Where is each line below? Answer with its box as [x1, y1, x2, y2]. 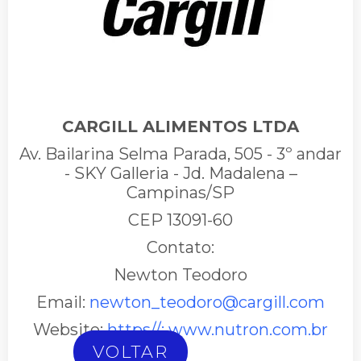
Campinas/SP [127, 183, 234, 203]
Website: [33, 320, 107, 340]
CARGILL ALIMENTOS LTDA [62, 117, 299, 137]
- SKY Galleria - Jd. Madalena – [64, 164, 297, 184]
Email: [36, 293, 89, 313]
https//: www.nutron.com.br [107, 320, 328, 340]
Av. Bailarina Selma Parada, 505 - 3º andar [19, 144, 342, 164]
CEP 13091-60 [128, 210, 233, 230]
